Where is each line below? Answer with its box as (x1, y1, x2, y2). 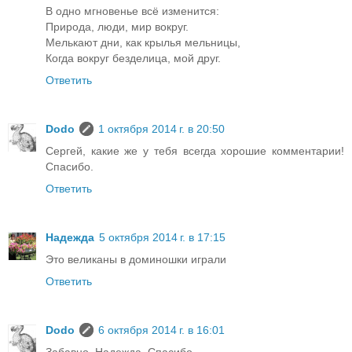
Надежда (46, 231, 94, 244)
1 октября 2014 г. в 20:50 (98, 123, 225, 136)
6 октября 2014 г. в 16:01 (98, 324, 225, 337)
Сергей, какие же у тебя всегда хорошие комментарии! (46, 145, 344, 158)
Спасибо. (46, 160, 93, 174)
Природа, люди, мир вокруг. (46, 20, 189, 34)
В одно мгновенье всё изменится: (46, 5, 219, 18)
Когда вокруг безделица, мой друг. (46, 52, 221, 65)
